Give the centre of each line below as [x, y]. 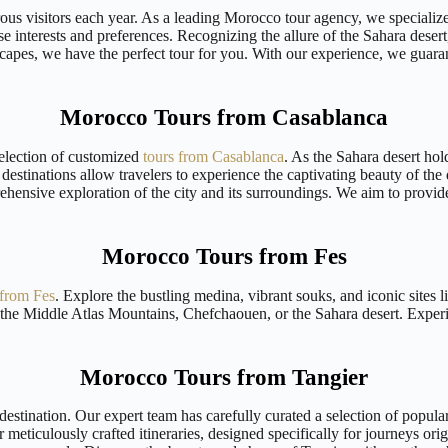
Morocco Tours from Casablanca [224, 117]
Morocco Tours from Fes [224, 256]
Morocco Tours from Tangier [224, 377]
